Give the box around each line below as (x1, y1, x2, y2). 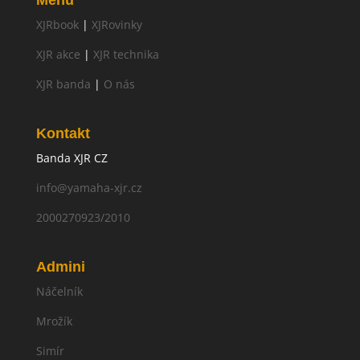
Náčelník (35, 284, 83, 300)
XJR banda (35, 76, 91, 92)
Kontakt (35, 125, 90, 142)
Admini (35, 259, 85, 276)
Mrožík (35, 313, 72, 329)
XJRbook (35, 17, 79, 32)
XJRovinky (91, 17, 142, 32)
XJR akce (35, 47, 80, 62)
